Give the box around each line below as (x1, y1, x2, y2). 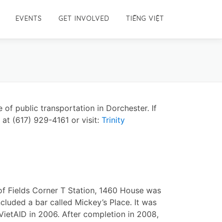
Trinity (102, 115, 125, 125)
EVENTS (15, 14, 42, 22)
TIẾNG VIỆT (126, 14, 164, 22)
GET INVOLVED (58, 14, 109, 22)
